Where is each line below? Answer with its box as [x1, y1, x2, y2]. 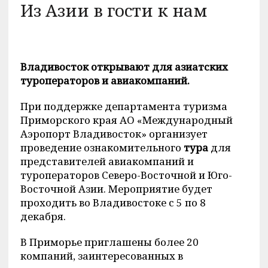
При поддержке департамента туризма [20, 99, 227, 113]
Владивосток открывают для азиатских [20, 60, 228, 74]
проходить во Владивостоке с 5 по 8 [20, 196, 206, 209]
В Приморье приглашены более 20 [20, 235, 199, 249]
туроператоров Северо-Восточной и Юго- [20, 168, 232, 182]
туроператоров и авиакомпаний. [20, 74, 190, 87]
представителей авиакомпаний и [20, 154, 194, 168]
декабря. [20, 209, 66, 223]
